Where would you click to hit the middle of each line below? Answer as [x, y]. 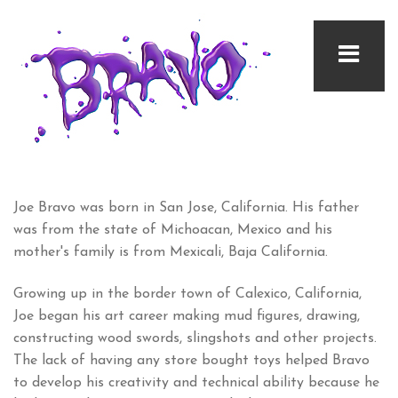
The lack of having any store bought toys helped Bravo [191, 361]
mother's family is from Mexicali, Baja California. [171, 252]
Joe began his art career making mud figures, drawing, [187, 316]
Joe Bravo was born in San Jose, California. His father [186, 208]
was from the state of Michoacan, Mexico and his [173, 230]
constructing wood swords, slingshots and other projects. [195, 338]
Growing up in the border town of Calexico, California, [187, 294]
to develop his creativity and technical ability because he [196, 383]
